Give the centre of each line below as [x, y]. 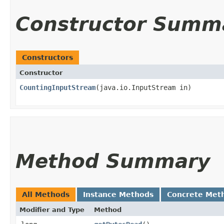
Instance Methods [118, 194]
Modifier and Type [52, 210]
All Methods [46, 194]
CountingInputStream [57, 87]
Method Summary [113, 161]
